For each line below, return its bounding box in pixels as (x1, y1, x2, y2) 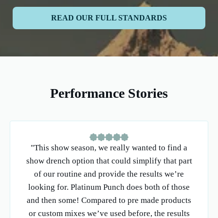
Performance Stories (50, 86, 168, 101)
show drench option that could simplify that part (26, 156, 192, 166)
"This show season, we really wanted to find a (31, 143, 187, 153)
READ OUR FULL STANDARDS (51, 14, 167, 22)
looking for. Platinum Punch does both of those (28, 182, 190, 192)
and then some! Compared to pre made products (27, 196, 191, 205)
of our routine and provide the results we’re (34, 169, 184, 179)
